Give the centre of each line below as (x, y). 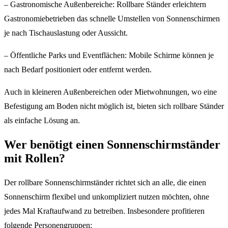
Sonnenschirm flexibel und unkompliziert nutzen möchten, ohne (107, 197)
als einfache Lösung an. (42, 121)
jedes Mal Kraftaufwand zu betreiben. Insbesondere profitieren (104, 211)
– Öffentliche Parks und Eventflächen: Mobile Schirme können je (109, 55)
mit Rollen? (35, 159)
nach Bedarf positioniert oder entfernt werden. (78, 70)
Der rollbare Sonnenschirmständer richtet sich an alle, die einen (105, 183)
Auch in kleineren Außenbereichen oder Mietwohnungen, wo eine (110, 92)
